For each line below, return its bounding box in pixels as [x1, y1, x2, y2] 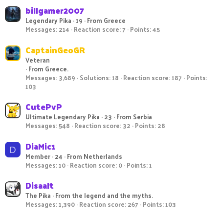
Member [25, 150, 50, 162]
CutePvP [25, 99, 62, 114]
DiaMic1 [25, 138, 55, 153]
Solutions [80, 71, 109, 83]
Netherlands [84, 150, 122, 162]
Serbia [133, 111, 152, 123]
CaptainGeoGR [25, 42, 85, 57]
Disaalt [25, 178, 54, 193]
